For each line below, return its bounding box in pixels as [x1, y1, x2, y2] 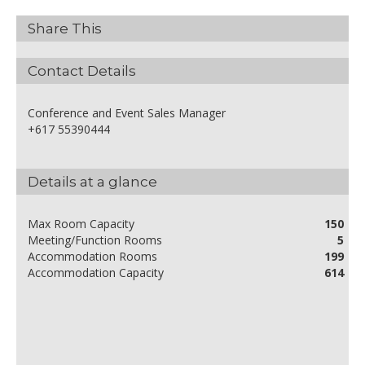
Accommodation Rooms [28, 248, 157, 265]
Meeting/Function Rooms [28, 232, 162, 248]
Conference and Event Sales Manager [28, 105, 226, 121]
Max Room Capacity [28, 216, 134, 232]
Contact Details [28, 63, 136, 80]
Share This [28, 20, 102, 37]
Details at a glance [28, 174, 157, 191]
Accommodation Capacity [28, 265, 164, 281]
